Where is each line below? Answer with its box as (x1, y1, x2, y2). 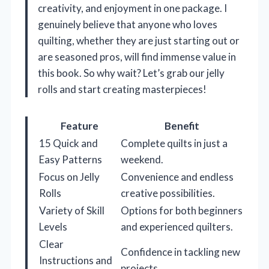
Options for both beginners (121, 204, 243, 217)
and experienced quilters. (121, 220, 233, 234)
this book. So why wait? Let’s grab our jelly (38, 67, 225, 80)
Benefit (164, 119, 199, 133)
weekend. (121, 153, 163, 166)
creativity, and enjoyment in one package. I (38, 2, 227, 15)
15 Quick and (39, 137, 98, 150)
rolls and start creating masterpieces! (38, 83, 207, 96)
